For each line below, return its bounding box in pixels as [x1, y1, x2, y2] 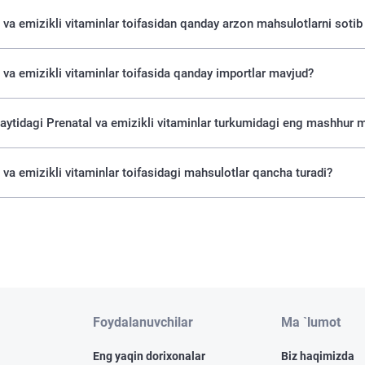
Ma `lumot [280, 314, 341, 330]
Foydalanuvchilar [92, 314, 193, 330]
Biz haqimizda [280, 350, 354, 363]
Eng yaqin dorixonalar [92, 350, 205, 363]
